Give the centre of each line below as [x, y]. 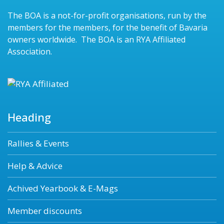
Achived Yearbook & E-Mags [63, 188]
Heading [29, 117]
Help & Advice [35, 166]
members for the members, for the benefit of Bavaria [107, 27]
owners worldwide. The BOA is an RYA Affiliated [96, 39]
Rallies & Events [38, 143]
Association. [30, 51]
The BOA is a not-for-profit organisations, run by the [107, 15]
